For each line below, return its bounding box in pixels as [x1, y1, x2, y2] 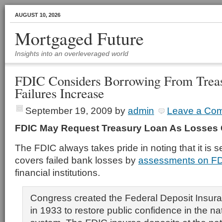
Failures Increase [15, 84, 104, 102]
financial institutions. [15, 167, 100, 178]
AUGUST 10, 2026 [15, 12, 60, 18]
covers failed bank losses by [15, 155, 138, 166]
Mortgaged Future [15, 26, 144, 50]
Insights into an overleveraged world [15, 50, 128, 57]
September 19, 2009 [25, 105, 112, 116]
